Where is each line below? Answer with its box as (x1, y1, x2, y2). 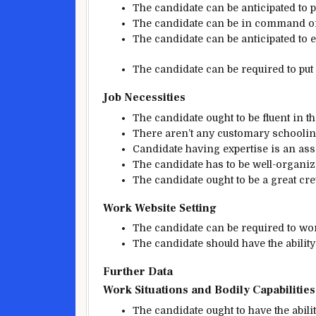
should (206, 238, 239, 250)
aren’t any (165, 127, 214, 139)
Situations (135, 282, 188, 297)
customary (217, 127, 269, 139)
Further (103, 265, 145, 279)
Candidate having (133, 142, 223, 154)
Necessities (124, 90, 186, 105)
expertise (223, 142, 268, 154)
